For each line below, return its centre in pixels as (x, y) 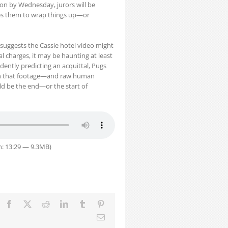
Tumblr (98, 204)
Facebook (28, 204)
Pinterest (118, 204)
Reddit (60, 204)
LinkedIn (82, 204)
